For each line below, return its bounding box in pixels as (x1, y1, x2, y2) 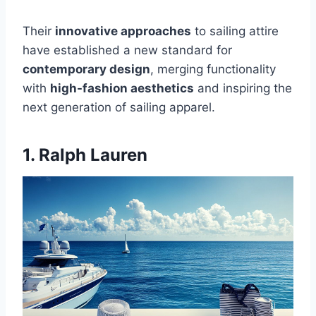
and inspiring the (194, 80, 292, 95)
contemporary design (23, 61, 150, 76)
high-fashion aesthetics (50, 80, 194, 95)
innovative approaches (55, 23, 191, 38)
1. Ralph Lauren (23, 144, 147, 165)
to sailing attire (191, 23, 279, 38)
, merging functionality (150, 61, 276, 76)
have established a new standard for (23, 42, 232, 57)
